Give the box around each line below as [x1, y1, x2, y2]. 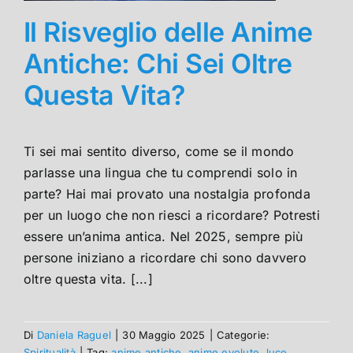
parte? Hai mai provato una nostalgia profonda [24, 185, 310, 202]
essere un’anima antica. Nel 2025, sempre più [24, 228, 303, 244]
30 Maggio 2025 [122, 328, 206, 341]
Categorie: [216, 328, 270, 341]
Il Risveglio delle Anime [24, 16, 313, 49]
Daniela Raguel [36, 328, 112, 341]
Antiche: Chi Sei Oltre [24, 47, 292, 80]
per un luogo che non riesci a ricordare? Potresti [24, 206, 320, 223]
